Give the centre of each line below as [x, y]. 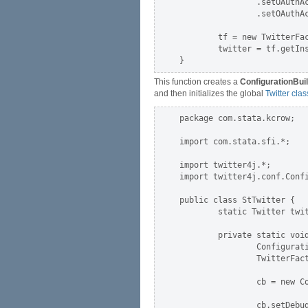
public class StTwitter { [237, 200]
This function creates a [197, 82]
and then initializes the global [210, 93]
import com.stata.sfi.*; [235, 142]
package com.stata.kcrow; [237, 118]
